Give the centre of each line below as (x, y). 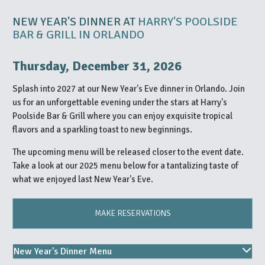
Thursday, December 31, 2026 (97, 66)
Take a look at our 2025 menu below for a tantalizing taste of (125, 165)
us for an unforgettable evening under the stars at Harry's (120, 102)
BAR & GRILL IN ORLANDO (78, 34)
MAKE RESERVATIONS (132, 213)
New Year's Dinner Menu (63, 251)
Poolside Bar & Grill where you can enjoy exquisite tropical (122, 116)
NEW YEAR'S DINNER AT (75, 21)
